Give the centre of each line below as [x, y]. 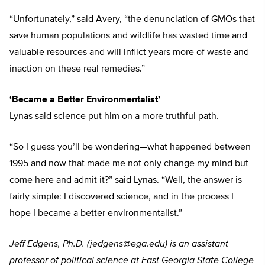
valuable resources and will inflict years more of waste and [129, 53]
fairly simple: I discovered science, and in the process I [122, 197]
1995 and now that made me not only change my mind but [129, 164]
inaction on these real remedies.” [77, 70]
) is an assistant [197, 245]
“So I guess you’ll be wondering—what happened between [130, 148]
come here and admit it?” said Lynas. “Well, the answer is [126, 181]
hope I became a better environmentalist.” [96, 214]
